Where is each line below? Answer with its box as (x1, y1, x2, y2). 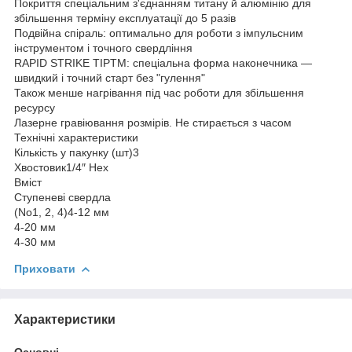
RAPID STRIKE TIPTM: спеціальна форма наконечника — (14, 57, 312, 70)
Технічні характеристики (14, 131, 138, 145)
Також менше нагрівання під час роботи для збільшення (14, 86, 304, 100)
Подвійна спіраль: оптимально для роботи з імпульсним (14, 27, 303, 40)
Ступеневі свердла (14, 191, 111, 204)
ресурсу (14, 101, 55, 115)
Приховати (14, 262, 75, 276)
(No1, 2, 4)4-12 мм (14, 206, 109, 219)
